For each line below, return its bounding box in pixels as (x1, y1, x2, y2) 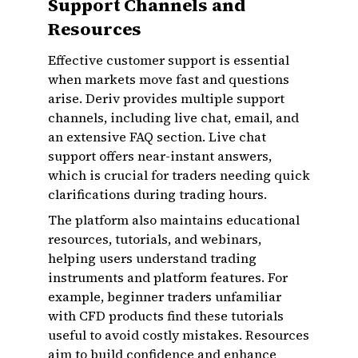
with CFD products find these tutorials (48, 307, 284, 324)
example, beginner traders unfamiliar (48, 288, 281, 305)
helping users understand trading (48, 249, 257, 267)
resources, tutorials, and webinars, (48, 230, 261, 248)
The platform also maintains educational (48, 211, 300, 229)
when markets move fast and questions (48, 70, 289, 88)
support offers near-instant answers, (48, 147, 272, 165)
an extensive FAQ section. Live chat (48, 128, 266, 145)
